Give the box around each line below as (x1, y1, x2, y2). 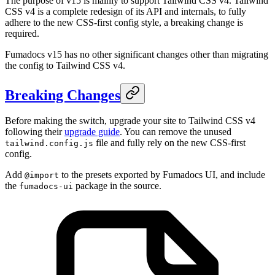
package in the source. (73, 180, 161, 192)
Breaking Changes (5, 87, 120, 103)
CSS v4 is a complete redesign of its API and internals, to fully (5, 6, 246, 17)
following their (5, 126, 64, 137)
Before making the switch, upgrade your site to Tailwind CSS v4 (5, 115, 255, 126)
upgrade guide (64, 126, 120, 137)
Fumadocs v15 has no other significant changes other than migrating (5, 48, 268, 60)
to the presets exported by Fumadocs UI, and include (59, 169, 265, 180)
